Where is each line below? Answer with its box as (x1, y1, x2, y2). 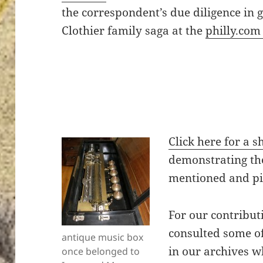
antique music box (62, 231, 144, 244)
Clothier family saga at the (62, 23, 206, 39)
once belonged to (62, 245, 140, 258)
